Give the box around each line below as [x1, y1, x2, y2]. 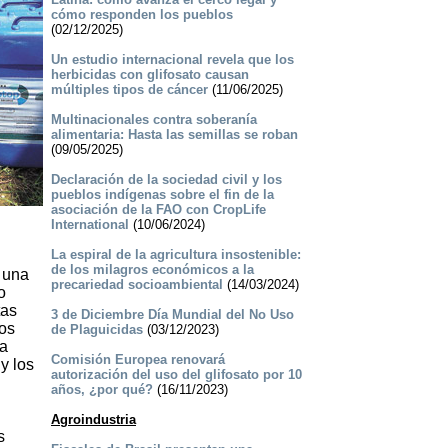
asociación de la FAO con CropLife [50, 202, 266, 218]
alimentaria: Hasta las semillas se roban [50, 127, 298, 143]
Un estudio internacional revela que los [50, 52, 294, 68]
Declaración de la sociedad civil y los [50, 172, 282, 188]
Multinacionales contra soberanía [50, 112, 257, 128]
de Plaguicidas [50, 322, 143, 338]
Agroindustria [50, 412, 136, 428]
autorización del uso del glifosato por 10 [50, 367, 302, 383]
